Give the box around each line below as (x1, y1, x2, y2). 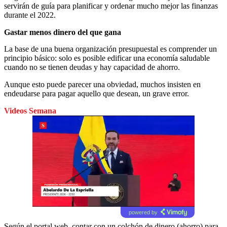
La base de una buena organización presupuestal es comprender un (4, 44, 217, 53)
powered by (128, 209, 158, 215)
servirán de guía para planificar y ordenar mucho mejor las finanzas (4, 1, 218, 10)
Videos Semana (4, 106, 56, 115)
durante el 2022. (4, 10, 56, 19)
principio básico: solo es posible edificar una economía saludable (4, 53, 210, 62)
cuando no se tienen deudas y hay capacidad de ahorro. (4, 62, 180, 71)
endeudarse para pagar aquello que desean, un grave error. (4, 89, 189, 98)
